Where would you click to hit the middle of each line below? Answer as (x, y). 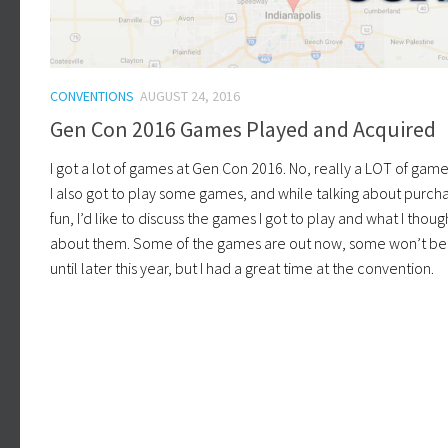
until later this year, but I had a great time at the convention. (242, 267)
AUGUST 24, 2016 (190, 96)
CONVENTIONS (92, 96)
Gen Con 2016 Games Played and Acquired (243, 128)
